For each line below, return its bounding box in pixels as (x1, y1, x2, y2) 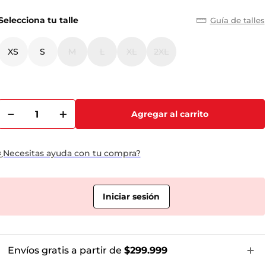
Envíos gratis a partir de (7, 245, 124, 256)
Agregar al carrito (131, 109, 208, 119)
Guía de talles (210, 15, 265, 25)
